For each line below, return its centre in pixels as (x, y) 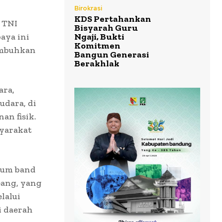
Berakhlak (97, 64)
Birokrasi (88, 8)
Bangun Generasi (112, 55)
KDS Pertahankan (113, 19)
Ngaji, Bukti (99, 37)
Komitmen (97, 46)
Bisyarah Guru (106, 28)
